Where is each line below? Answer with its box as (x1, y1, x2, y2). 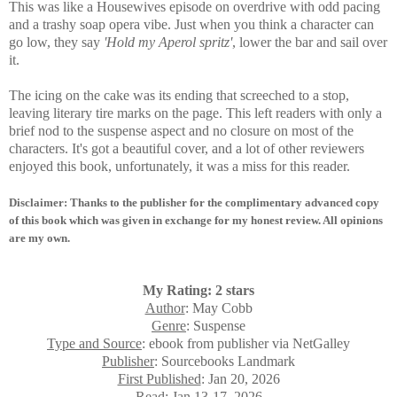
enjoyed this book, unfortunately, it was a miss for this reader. (9, 158, 350, 174)
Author (144, 300, 185, 315)
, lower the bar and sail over (232, 34, 387, 50)
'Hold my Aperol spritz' (104, 34, 232, 50)
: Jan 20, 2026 (200, 370, 280, 386)
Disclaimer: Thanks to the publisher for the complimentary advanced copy (9, 195, 379, 209)
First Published (117, 370, 201, 386)
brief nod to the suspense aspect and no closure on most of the (9, 122, 354, 138)
